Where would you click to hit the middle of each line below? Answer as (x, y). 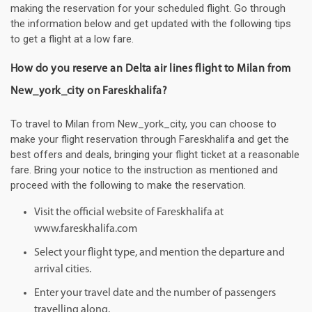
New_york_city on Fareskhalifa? (89, 92)
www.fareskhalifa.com (86, 229)
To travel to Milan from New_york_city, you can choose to (143, 124)
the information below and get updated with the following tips (151, 24)
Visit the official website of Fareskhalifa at (129, 213)
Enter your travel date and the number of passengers (155, 294)
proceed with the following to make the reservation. (128, 186)
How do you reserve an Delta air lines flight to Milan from (151, 69)
